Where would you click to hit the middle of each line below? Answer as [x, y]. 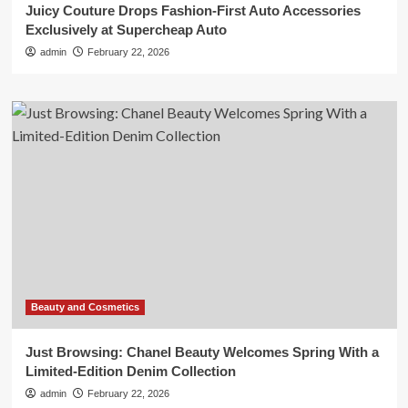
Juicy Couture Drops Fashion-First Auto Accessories [193, 10]
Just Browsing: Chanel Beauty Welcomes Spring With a [202, 352]
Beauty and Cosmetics [85, 307]
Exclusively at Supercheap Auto [126, 30]
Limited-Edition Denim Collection [130, 371]
